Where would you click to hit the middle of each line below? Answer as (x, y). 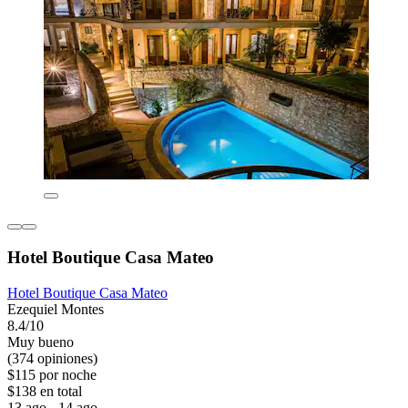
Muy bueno (41, 342)
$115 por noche (52, 374)
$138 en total (45, 391)
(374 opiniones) (52, 358)
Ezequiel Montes (56, 309)
